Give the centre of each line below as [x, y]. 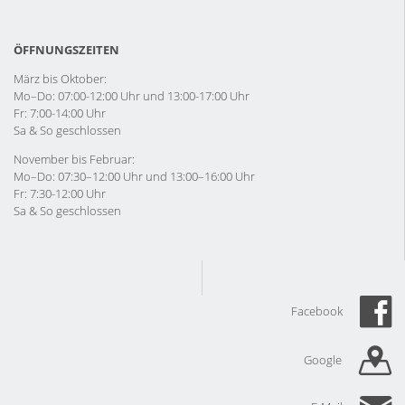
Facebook [319, 311]
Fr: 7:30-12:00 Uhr [60, 193]
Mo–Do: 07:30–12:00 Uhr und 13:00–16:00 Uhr [134, 176]
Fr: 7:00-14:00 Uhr [60, 113]
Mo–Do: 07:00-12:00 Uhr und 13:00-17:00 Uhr [132, 95]
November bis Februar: [74, 159]
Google [324, 360]
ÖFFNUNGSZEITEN [66, 49]
